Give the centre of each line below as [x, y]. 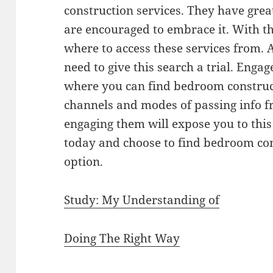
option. [84, 162]
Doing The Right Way [122, 238]
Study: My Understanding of [142, 200]
